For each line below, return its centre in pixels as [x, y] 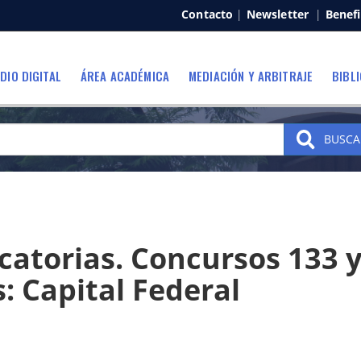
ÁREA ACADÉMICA [125, 75]
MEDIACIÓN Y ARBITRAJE [251, 75]
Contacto [207, 14]
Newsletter [278, 14]
